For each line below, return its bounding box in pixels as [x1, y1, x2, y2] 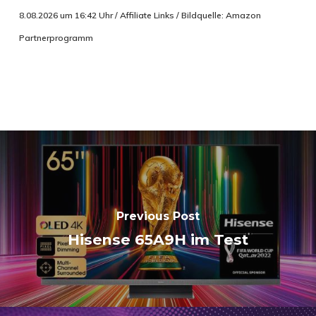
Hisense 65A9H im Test [67, 231, 248, 249]
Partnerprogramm [18, 32, 93, 43]
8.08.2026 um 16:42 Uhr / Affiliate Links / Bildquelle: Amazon [18, 9, 261, 20]
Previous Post [116, 209, 200, 224]
